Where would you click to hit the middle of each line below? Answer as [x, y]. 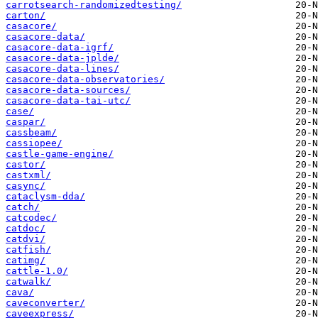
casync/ [26, 186]
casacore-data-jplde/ [62, 58]
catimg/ [26, 261]
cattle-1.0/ [37, 271]
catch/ [23, 207]
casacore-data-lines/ [62, 69]
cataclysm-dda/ [45, 197]
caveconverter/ [45, 303]
